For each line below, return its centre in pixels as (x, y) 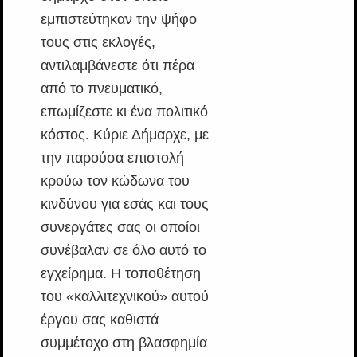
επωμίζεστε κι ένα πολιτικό (124, 111)
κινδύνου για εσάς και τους (124, 204)
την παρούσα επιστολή (112, 157)
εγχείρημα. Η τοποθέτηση (120, 273)
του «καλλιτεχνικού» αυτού (124, 296)
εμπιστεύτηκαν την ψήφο (118, 19)
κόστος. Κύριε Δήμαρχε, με (124, 134)
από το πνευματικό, (101, 88)
